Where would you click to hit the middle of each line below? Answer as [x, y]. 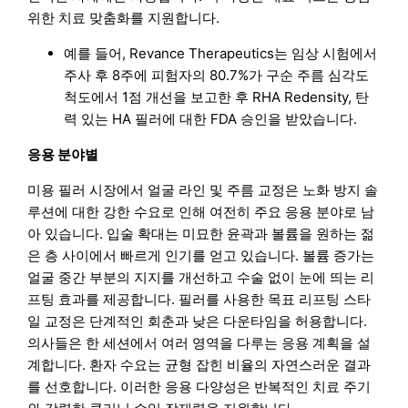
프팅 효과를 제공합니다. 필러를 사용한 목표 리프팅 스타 [199, 299]
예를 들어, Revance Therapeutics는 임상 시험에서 [221, 53]
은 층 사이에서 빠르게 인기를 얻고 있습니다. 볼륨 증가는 [201, 255]
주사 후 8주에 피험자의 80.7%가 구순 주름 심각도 [217, 75]
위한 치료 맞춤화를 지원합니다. [124, 17]
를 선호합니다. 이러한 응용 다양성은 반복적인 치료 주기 [199, 386]
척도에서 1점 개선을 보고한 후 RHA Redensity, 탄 [217, 97]
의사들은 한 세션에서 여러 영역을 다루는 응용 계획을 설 [199, 342]
